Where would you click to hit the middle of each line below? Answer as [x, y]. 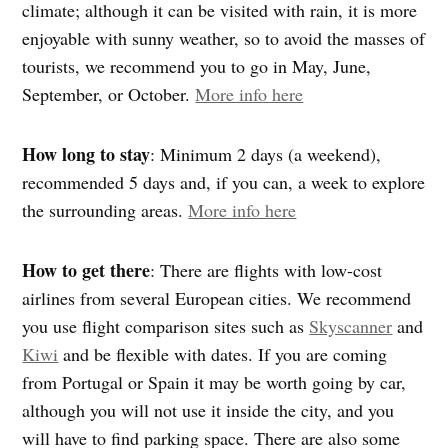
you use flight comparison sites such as [166, 326]
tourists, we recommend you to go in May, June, [197, 66]
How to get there [86, 270]
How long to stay [86, 154]
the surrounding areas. [105, 210]
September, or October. [109, 94]
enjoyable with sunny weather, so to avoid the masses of [224, 38]
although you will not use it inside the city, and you [208, 410]
